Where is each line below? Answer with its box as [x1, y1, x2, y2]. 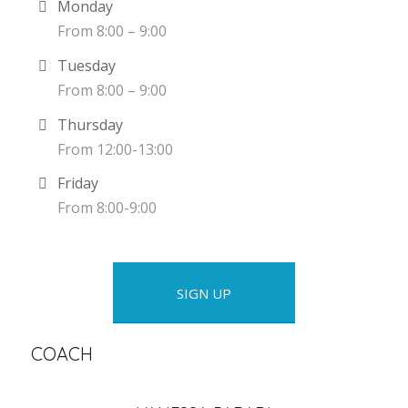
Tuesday [56, 56, 116, 76]
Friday [56, 173, 98, 194]
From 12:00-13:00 [56, 138, 173, 159]
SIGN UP [176, 283, 231, 302]
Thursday [56, 114, 123, 135]
